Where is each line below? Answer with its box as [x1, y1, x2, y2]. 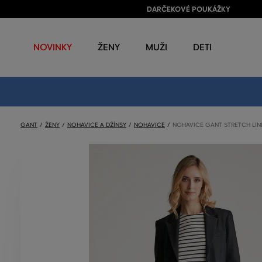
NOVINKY [33, 42, 72, 53]
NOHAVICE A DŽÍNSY [67, 121, 126, 129]
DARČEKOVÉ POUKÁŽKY [147, 5, 230, 14]
